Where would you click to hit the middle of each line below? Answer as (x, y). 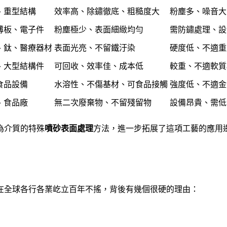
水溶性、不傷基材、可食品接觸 (111, 85)
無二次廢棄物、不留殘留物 (103, 103)
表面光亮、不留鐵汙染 (95, 48)
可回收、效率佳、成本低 (99, 66)
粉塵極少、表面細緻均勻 (99, 30)
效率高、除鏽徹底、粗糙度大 (107, 12)
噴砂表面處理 (69, 129)
